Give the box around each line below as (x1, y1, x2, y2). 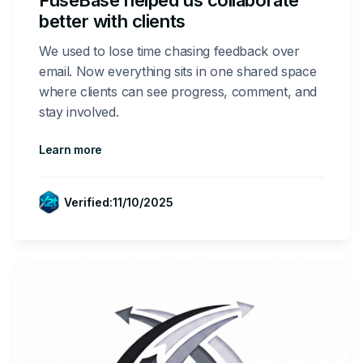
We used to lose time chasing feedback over (39, 43, 300, 60)
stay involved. (39, 104, 119, 121)
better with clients (39, 11, 186, 32)
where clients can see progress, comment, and (39, 83, 317, 100)
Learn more (39, 143, 103, 157)
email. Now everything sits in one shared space (39, 63, 317, 80)
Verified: (64, 194, 113, 209)
